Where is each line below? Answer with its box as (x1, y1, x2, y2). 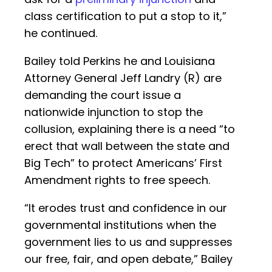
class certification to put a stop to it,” (24, 8, 226, 24)
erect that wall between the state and (24, 138, 229, 154)
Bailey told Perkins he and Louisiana (24, 53, 215, 69)
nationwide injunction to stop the (24, 104, 203, 120)
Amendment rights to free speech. (24, 172, 210, 188)
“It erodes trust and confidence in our (24, 200, 227, 216)
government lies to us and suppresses (24, 234, 233, 250)
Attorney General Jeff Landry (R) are (24, 70, 222, 86)
